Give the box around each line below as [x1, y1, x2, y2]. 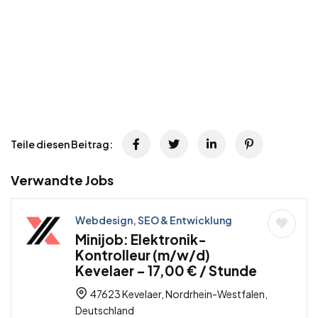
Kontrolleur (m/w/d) [75, 246, 210, 264]
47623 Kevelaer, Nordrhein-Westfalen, [89, 287, 268, 301]
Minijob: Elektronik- [75, 231, 207, 248]
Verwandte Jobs [11, 172, 114, 189]
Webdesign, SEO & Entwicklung [75, 214, 232, 227]
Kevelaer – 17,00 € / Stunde [75, 262, 257, 280]
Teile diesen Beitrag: [11, 138, 113, 151]
